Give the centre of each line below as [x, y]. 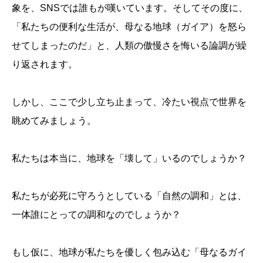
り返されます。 [45, 65]
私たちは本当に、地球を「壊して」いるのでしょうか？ [129, 159]
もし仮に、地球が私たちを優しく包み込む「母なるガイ [129, 252]
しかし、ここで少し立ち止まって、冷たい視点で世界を [129, 102]
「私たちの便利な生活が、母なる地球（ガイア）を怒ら [129, 27]
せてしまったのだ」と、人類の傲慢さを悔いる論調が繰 [129, 46]
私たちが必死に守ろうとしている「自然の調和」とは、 [129, 196]
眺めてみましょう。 [54, 121]
